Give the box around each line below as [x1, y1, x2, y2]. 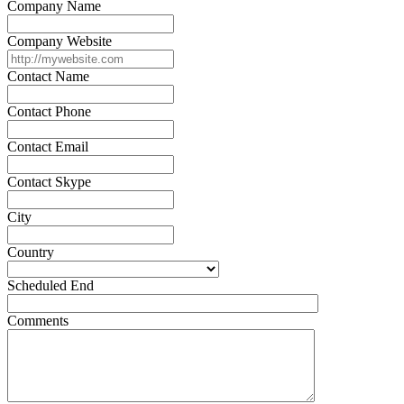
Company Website [7, 32, 112, 49]
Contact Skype [7, 173, 91, 189]
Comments [7, 312, 69, 328]
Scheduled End [7, 277, 94, 293]
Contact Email [7, 138, 88, 154]
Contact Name [7, 68, 89, 84]
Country [7, 243, 54, 260]
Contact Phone [7, 103, 91, 119]
